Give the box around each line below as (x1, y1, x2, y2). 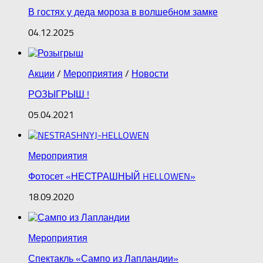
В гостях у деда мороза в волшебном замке (28, 6, 218, 18)
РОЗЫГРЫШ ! (28, 89, 89, 100)
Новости (131, 68, 168, 80)
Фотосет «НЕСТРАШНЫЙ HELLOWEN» (28, 171, 195, 183)
